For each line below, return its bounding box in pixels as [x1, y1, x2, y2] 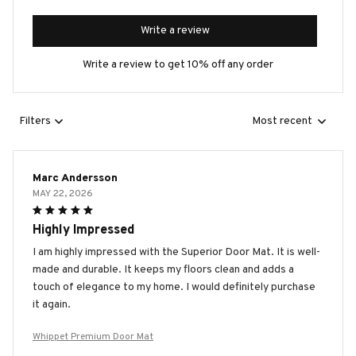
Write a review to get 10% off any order [83, 57, 273, 72]
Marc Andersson [33, 171, 118, 185]
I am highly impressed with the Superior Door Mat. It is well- [33, 245, 320, 259]
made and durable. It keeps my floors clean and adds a [33, 262, 294, 277]
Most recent [252, 114, 312, 129]
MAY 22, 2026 [33, 187, 93, 200]
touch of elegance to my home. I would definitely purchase [33, 280, 315, 294]
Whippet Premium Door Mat [33, 330, 153, 343]
